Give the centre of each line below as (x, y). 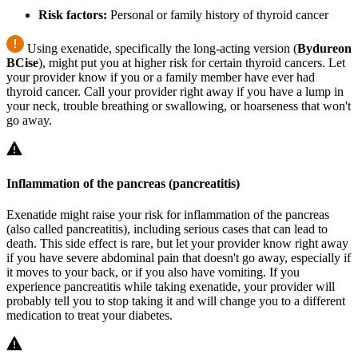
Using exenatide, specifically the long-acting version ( (161, 48)
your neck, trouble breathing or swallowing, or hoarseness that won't (179, 105)
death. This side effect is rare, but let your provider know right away (177, 244)
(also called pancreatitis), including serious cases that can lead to (167, 229)
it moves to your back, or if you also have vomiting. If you (153, 272)
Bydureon (324, 48)
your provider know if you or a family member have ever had (161, 77)
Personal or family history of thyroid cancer (218, 14)
